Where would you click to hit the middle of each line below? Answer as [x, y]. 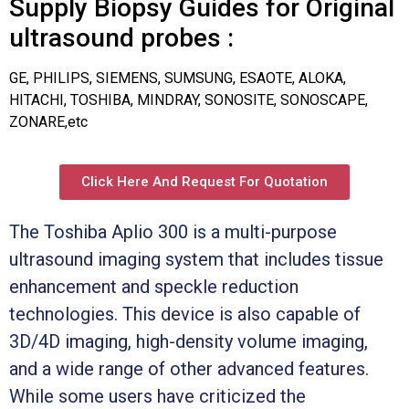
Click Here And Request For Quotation [204, 181]
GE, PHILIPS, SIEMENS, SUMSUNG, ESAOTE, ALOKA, [178, 78]
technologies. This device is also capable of [185, 314]
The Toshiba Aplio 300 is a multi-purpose [173, 231]
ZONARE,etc [48, 121]
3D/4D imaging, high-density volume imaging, [189, 341]
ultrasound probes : [121, 37]
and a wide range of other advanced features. [189, 368]
